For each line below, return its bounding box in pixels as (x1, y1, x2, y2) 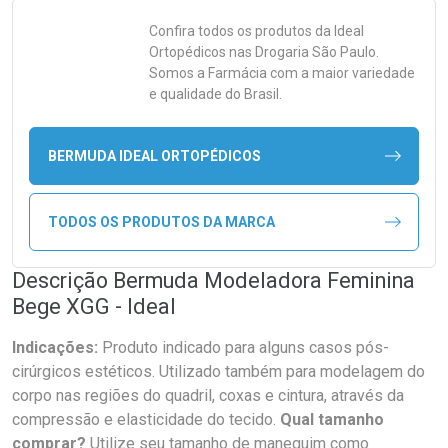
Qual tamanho (280, 410, 384, 429)
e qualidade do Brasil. (149, 86, 282, 102)
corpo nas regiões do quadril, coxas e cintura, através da (12, 386, 404, 405)
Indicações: (12, 338, 98, 357)
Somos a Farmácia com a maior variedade (149, 65, 415, 81)
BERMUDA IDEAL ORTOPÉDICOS (47, 147, 261, 164)
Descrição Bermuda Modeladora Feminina (12, 268, 415, 293)
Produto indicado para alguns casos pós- (98, 338, 389, 357)
